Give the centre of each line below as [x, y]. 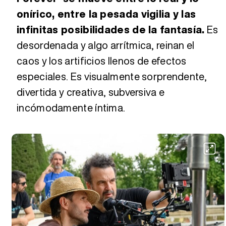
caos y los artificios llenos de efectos [102, 61]
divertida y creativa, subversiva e [91, 92]
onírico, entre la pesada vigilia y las [106, 14]
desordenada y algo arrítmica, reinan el [106, 45]
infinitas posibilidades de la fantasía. [111, 29]
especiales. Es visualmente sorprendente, [112, 76]
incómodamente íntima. [71, 107]
